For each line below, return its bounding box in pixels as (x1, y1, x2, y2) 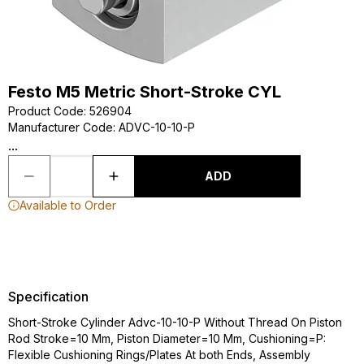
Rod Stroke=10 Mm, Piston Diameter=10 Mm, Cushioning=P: (8, 331, 326, 345)
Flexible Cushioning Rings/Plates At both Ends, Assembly (8, 348, 310, 362)
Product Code (8, 104, 84, 118)
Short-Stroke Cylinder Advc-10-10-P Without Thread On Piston (8, 315, 342, 329)
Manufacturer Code (8, 120, 113, 134)
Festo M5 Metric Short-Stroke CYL (8, 82, 281, 102)
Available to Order (19, 198, 116, 212)
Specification (8, 288, 89, 305)
